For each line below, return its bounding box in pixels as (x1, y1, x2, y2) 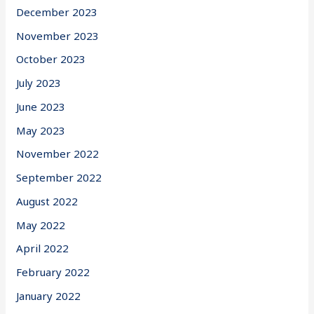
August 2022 (16, 193, 78, 208)
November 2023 (16, 28, 100, 43)
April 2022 (16, 241, 69, 256)
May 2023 (16, 123, 66, 137)
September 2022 (16, 170, 102, 185)
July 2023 (16, 76, 62, 90)
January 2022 (16, 288, 81, 303)
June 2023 (16, 99, 66, 114)
